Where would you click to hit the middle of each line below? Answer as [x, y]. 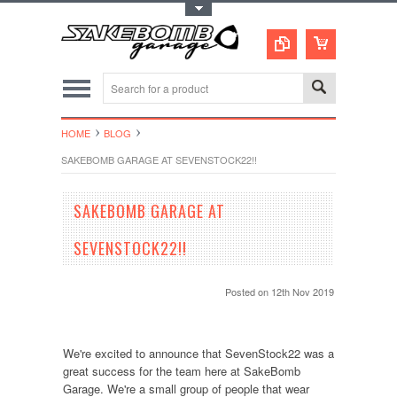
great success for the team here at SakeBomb [181, 371]
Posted [242, 292]
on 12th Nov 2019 [296, 292]
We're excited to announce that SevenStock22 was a [198, 353]
